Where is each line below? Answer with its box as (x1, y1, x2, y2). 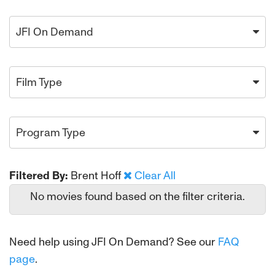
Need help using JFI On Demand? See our (9, 235, 218, 249)
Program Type (16, 126, 85, 139)
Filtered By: (9, 169, 68, 182)
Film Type (16, 76, 62, 89)
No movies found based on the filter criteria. (30, 190, 245, 203)
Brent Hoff (71, 169, 123, 182)
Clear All (134, 169, 176, 182)
